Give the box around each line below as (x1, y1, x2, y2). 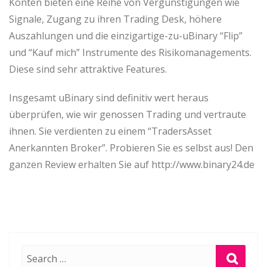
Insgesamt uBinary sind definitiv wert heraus (9, 91, 209, 104)
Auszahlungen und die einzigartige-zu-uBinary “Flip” (9, 29, 243, 42)
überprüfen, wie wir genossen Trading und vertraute (9, 108, 246, 121)
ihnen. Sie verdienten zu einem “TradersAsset (9, 125, 212, 138)
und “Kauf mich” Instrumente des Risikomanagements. (9, 46, 252, 59)
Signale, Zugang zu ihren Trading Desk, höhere (9, 13, 222, 26)
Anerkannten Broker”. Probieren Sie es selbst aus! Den (9, 141, 253, 154)
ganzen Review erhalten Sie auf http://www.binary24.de (9, 158, 254, 171)
